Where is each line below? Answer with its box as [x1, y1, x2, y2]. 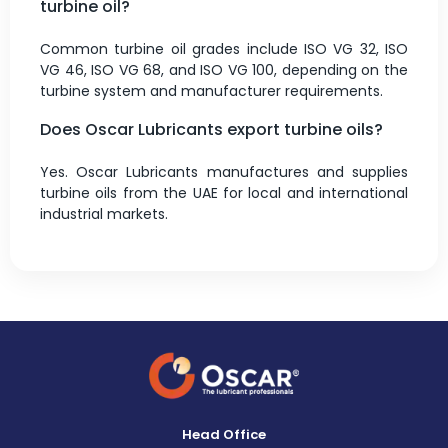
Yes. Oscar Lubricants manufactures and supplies [40, 161, 408, 182]
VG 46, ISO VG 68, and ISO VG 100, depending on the [40, 59, 408, 80]
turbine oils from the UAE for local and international [40, 182, 408, 203]
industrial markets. [40, 203, 168, 224]
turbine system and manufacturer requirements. [40, 80, 383, 101]
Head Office [182, 424, 266, 444]
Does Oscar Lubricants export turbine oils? [40, 117, 383, 141]
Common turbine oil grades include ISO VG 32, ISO [40, 38, 408, 59]
